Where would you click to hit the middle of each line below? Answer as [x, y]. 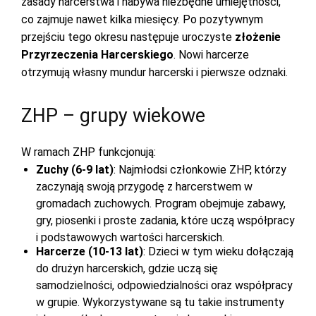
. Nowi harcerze [211, 55]
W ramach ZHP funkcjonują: [90, 152]
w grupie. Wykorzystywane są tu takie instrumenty [160, 302]
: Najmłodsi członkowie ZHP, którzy [200, 170]
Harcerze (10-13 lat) [90, 251]
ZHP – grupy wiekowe [116, 116]
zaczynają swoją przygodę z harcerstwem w [144, 187]
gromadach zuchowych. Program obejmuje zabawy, [161, 203]
